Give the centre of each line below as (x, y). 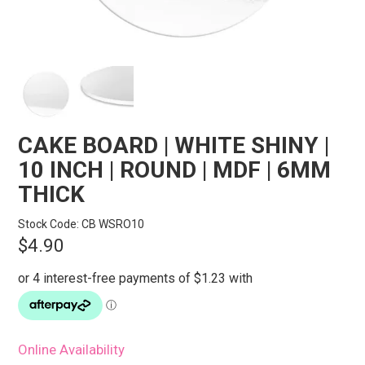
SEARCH (182, 47)
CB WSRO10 (113, 224)
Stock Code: (49, 224)
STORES (182, 11)
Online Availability (72, 350)
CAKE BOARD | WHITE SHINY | (174, 146)
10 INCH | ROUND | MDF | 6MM (175, 170)
